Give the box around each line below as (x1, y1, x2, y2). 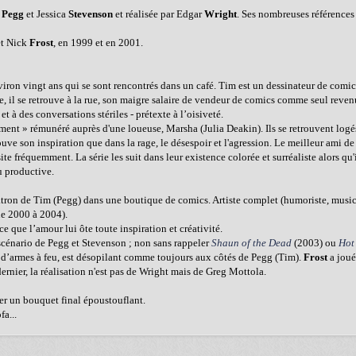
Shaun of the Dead (211, 237, 292, 249)
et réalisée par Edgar (113, 8, 204, 20)
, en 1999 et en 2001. (53, 37, 143, 48)
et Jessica (24, 8, 68, 20)
